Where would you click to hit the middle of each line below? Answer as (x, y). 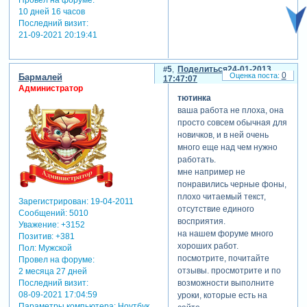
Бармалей (40, 77)
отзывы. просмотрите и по (229, 271)
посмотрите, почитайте (223, 259)
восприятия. (201, 222)
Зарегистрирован (52, 201)
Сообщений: (42, 213)
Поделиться (202, 69)
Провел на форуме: (56, 259)
